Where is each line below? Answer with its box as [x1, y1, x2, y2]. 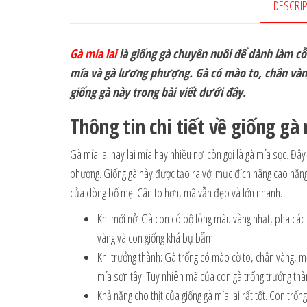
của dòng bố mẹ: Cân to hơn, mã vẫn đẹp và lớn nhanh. [70, 184, 282, 201]
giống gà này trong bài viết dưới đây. [70, 83, 246, 100]
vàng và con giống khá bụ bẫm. [97, 229, 215, 246]
